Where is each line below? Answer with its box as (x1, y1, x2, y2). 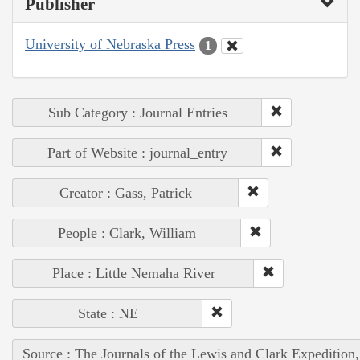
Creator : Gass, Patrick (59, 184, 192, 201)
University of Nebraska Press (25, 36, 195, 53)
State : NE (77, 305, 138, 321)
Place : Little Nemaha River (51, 264, 215, 281)
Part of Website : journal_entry (47, 144, 227, 161)
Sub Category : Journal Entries (47, 104, 227, 121)
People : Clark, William (58, 224, 196, 241)
